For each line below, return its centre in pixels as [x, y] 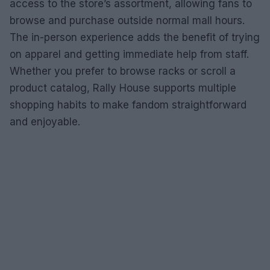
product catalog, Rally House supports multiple [123, 88]
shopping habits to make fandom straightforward [128, 105]
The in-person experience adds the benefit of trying [135, 37]
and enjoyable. [45, 121]
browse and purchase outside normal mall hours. [127, 20]
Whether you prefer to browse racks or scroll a [123, 71]
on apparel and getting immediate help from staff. [129, 54]
